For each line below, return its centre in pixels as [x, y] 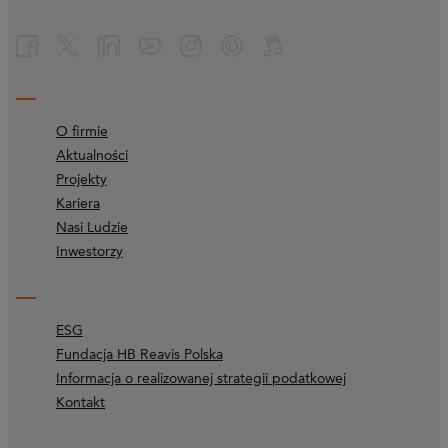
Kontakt [80, 402]
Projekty [81, 179]
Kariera [78, 203]
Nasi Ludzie [92, 227]
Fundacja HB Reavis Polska [139, 354]
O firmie [82, 131]
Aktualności [92, 155]
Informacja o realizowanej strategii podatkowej [201, 378]
